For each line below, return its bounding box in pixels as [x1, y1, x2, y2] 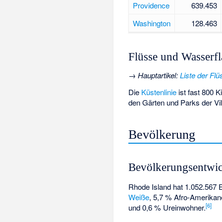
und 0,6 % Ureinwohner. [128, 202, 206, 213]
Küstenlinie [141, 87, 177, 98]
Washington [132, 17, 170, 28]
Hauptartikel [138, 69, 176, 80]
